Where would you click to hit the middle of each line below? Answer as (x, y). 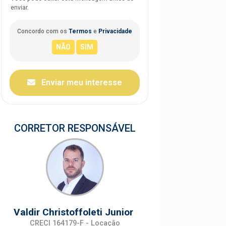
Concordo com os (43, 31)
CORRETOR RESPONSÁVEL (75, 128)
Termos (80, 31)
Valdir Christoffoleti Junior (75, 212)
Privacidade (115, 31)
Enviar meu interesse (81, 82)
